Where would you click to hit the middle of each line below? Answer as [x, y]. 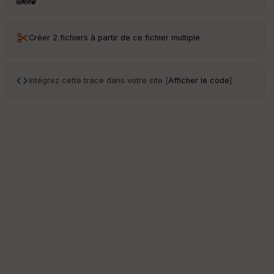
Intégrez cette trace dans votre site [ [98, 81]
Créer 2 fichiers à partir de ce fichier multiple [114, 38]
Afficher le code [199, 81]
